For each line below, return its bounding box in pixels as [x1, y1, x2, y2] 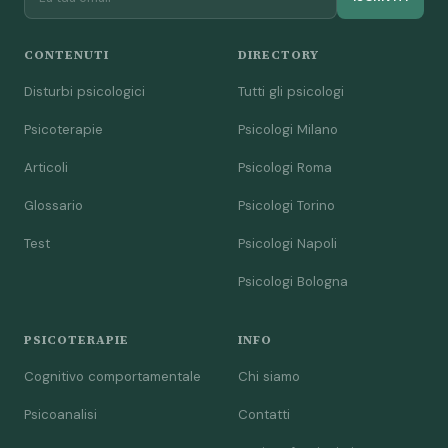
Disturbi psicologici [24, 82, 145, 100]
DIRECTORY [238, 45, 319, 63]
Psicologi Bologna [238, 272, 348, 290]
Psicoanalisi [24, 405, 97, 423]
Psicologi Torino [238, 196, 335, 214]
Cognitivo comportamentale [24, 367, 201, 385]
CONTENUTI [24, 45, 109, 63]
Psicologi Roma [238, 158, 332, 176]
